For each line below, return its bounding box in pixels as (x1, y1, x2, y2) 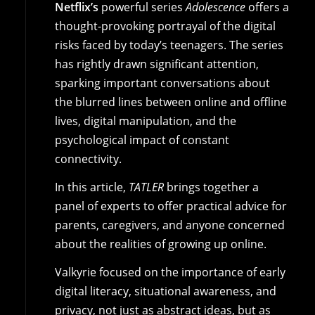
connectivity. (54, 151, 122, 167)
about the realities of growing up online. (54, 236, 266, 252)
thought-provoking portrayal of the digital (54, 18, 276, 34)
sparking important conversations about (54, 75, 270, 91)
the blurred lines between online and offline (54, 94, 287, 110)
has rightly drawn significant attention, (54, 56, 259, 72)
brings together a (163, 179, 259, 195)
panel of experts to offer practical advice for (54, 198, 287, 214)
